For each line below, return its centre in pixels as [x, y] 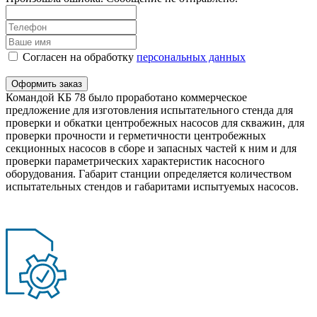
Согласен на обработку [78, 57]
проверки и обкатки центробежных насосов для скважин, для [155, 122]
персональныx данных [191, 57]
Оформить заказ [47, 83]
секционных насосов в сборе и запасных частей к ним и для [151, 148]
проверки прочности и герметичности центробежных [136, 135]
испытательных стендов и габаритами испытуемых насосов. [152, 186]
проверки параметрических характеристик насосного [135, 161]
